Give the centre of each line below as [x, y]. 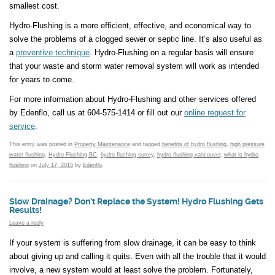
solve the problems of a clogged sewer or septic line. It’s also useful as [136, 39]
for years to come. [42, 79]
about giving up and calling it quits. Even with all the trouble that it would [137, 257]
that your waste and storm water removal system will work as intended [134, 66]
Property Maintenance [102, 144]
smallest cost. [34, 6]
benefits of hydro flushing [194, 144]
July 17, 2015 [56, 165]
